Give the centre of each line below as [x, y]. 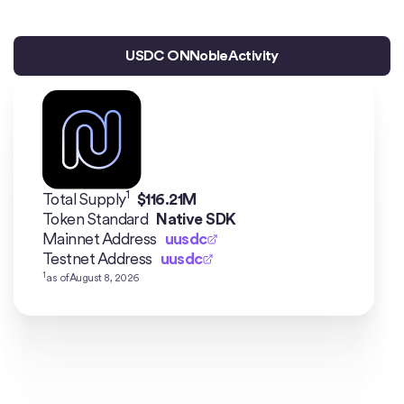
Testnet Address [97, 258]
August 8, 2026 [104, 278]
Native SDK [196, 219]
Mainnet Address [100, 239]
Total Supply [84, 199]
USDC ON [157, 55]
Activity [253, 55]
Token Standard [96, 219]
